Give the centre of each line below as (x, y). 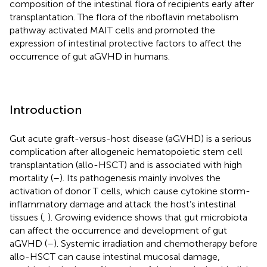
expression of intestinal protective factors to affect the (125, 43)
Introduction (46, 109)
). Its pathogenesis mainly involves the (140, 178)
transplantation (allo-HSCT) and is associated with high (126, 164)
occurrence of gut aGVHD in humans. (90, 56)
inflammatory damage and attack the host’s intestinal (123, 204)
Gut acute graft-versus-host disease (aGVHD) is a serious (131, 138)
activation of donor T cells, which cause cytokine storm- (130, 191)
